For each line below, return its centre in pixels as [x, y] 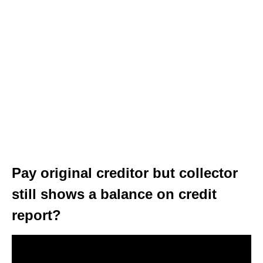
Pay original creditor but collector [125, 173]
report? [36, 215]
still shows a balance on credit [114, 194]
